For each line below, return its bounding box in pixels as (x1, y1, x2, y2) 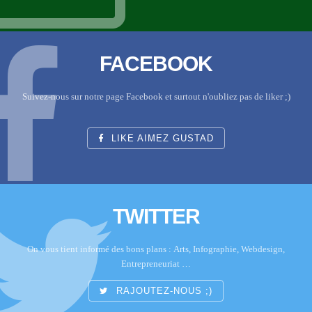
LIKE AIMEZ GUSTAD (108, 134, 214, 144)
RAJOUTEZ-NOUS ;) (113, 286, 212, 297)
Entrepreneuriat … (121, 259, 191, 269)
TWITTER (112, 205, 200, 228)
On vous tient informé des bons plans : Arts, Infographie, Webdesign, (27, 244, 285, 254)
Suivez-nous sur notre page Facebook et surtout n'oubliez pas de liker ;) (22, 92, 290, 102)
